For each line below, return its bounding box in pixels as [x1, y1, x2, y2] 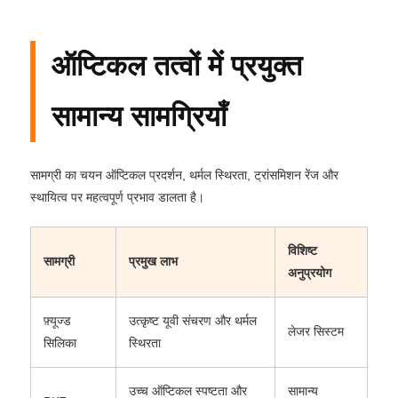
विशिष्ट [288, 243, 317, 258]
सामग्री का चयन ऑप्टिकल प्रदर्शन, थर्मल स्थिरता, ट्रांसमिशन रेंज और [30, 167, 338, 182]
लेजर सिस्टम [288, 323, 344, 338]
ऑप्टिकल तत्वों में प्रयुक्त [52, 49, 302, 82]
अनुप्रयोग [288, 265, 331, 280]
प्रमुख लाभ [129, 253, 178, 268]
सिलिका [44, 335, 76, 350]
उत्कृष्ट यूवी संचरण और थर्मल [129, 313, 257, 328]
